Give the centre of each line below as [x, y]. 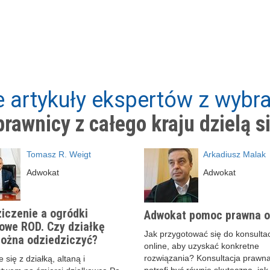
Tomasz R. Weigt [59, 154]
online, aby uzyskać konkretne [202, 246]
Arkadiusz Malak [234, 154]
